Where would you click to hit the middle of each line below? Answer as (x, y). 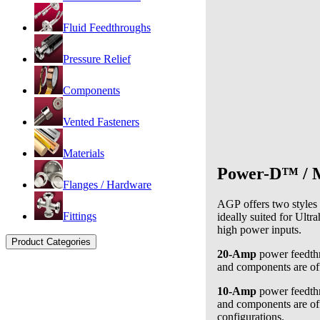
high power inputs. (259, 229)
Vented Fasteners (101, 122)
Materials (84, 153)
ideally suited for (255, 216)
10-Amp (237, 291)
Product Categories (51, 242)
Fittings (80, 216)
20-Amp (237, 254)
